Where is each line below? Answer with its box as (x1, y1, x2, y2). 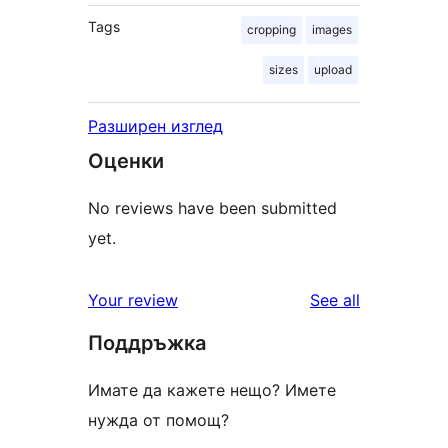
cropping (247, 21, 296, 37)
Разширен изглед (88, 115, 223, 136)
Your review (88, 289, 178, 310)
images (312, 21, 352, 37)
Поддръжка (88, 330, 206, 355)
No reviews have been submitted (88, 197, 337, 218)
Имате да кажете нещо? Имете (88, 379, 336, 400)
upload (314, 61, 352, 77)
